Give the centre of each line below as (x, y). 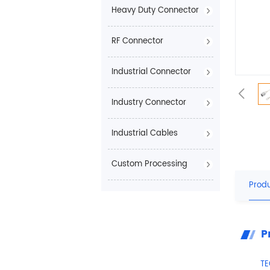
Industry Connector (149, 103)
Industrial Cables (144, 134)
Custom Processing (149, 165)
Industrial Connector (151, 72)
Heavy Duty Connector (155, 11)
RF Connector (137, 42)
